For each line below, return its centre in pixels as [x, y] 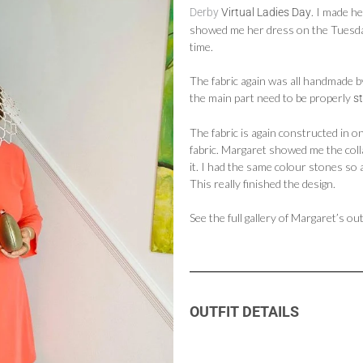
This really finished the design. [263, 184]
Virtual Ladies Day [265, 12]
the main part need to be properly [271, 98]
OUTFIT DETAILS [244, 312]
